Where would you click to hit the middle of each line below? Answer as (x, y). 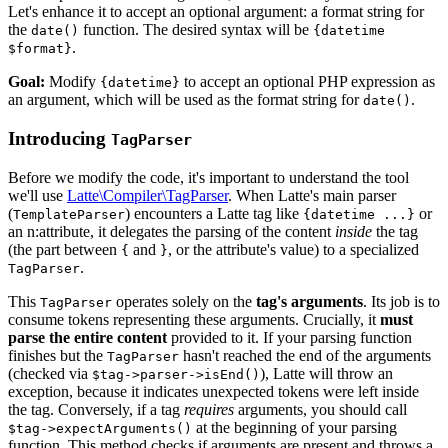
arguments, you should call (320, 409)
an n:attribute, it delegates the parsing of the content (171, 231)
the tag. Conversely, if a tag (96, 409)
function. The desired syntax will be (196, 30)
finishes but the (57, 355)
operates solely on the (184, 301)
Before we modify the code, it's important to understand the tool (208, 177)
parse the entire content (87, 337)
